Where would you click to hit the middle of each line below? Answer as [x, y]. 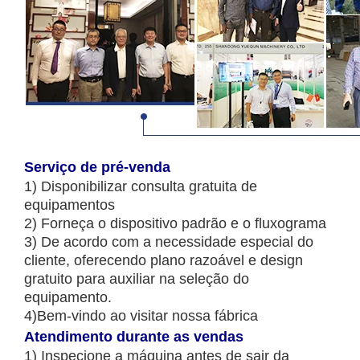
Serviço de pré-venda [97, 167]
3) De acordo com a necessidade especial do [169, 241]
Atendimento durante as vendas [134, 336]
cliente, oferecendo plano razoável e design [164, 260]
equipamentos [70, 205]
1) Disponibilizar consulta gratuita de [141, 186]
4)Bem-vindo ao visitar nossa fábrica [141, 315]
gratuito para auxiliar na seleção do [137, 278]
